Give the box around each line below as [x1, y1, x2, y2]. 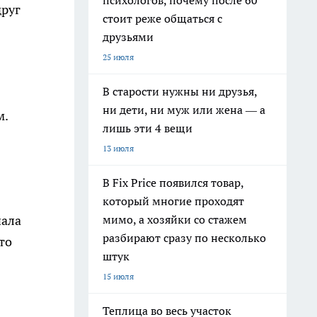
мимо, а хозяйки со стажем [103, 212, 247, 226]
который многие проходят [103, 194, 244, 208]
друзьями [103, 30, 154, 44]
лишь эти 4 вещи [103, 121, 192, 135]
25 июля [103, 52, 134, 62]
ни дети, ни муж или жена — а [103, 103, 265, 117]
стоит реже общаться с [103, 11, 222, 25]
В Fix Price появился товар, [103, 175, 244, 190]
